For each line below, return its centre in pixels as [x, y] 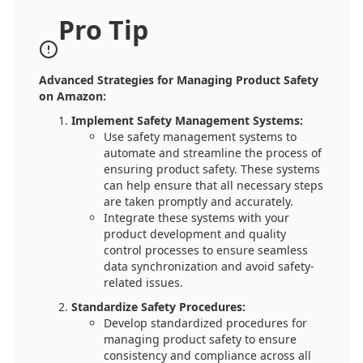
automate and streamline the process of [213, 153]
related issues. [143, 282]
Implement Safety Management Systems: [187, 120]
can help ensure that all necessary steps [214, 185]
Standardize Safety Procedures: [158, 307]
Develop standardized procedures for [205, 323]
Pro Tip [103, 30]
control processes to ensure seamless [206, 250]
